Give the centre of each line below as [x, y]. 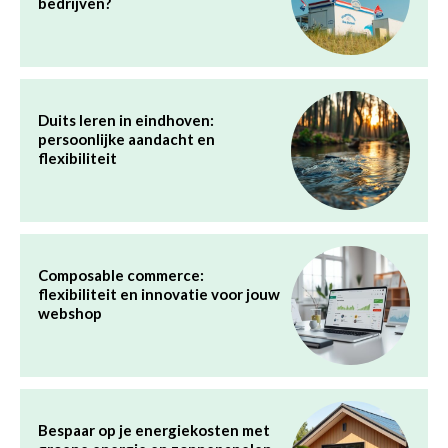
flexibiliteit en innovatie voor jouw [159, 293]
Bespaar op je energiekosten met [154, 429]
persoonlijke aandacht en [126, 138]
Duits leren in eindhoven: [126, 119]
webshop [70, 312]
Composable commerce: [121, 274]
